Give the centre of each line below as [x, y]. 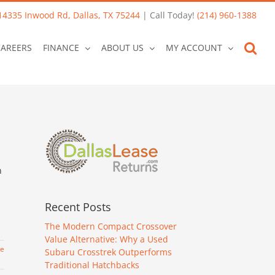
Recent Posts [78, 207]
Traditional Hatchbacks [92, 265]
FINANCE [61, 48]
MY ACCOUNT [194, 48]
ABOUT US [122, 48]
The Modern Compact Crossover [111, 226]
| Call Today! [168, 15]
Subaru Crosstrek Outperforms [108, 252]
